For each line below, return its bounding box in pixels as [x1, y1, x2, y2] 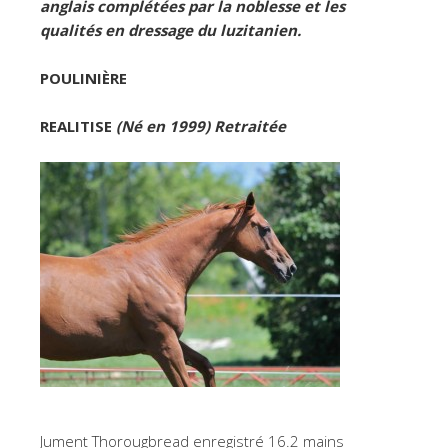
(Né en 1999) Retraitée [116, 115, 286, 136]
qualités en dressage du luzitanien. [40, 19, 301, 40]
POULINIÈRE [40, 67, 127, 88]
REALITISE [40, 115, 116, 136]
